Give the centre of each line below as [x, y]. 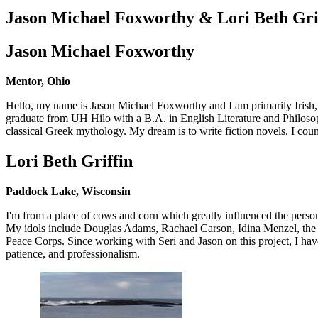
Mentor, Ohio [38, 81]
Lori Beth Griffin [69, 161]
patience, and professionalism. [73, 253]
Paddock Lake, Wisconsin [68, 191]
